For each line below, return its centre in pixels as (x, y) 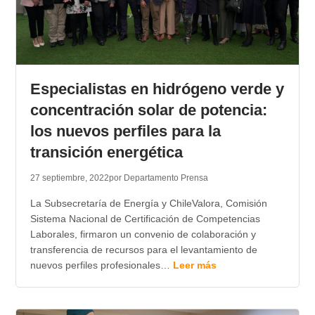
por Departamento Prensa (158, 178)
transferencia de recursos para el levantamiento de (143, 250)
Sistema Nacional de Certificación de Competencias (145, 219)
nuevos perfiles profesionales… (101, 265)
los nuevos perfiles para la (125, 131)
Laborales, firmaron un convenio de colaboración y (143, 234)
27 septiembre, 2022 (69, 178)
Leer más (194, 265)
